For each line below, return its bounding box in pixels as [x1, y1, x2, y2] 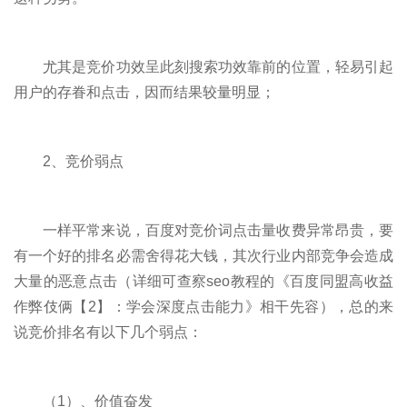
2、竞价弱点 [14, 153, 124, 169]
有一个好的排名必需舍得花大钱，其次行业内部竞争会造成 [14, 247, 393, 263]
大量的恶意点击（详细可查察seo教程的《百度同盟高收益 [14, 273, 393, 289]
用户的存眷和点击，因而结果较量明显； [14, 84, 275, 100]
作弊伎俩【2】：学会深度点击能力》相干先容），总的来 [14, 298, 393, 314]
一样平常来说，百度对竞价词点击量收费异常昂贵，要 [14, 222, 393, 238]
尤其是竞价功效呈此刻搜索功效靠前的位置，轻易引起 [14, 58, 393, 74]
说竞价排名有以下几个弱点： [14, 323, 203, 340]
